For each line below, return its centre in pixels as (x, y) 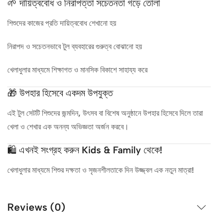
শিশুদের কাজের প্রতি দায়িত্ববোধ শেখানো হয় (62, 23)
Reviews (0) (36, 207)
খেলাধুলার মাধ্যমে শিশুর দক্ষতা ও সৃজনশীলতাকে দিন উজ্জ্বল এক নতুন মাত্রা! (101, 170)
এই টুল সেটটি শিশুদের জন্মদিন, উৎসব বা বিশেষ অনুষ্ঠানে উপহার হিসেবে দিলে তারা (105, 113)
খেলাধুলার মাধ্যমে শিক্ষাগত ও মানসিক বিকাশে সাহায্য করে (77, 70)
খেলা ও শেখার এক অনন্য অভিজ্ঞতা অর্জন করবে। (68, 127)
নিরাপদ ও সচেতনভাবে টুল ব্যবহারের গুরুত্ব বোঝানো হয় (75, 47)
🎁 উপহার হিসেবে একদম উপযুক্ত (60, 93)
